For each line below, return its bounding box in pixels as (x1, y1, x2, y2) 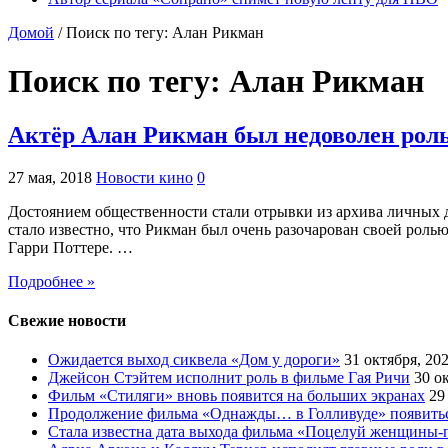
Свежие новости (8, 311, 126, 329)
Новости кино (96, 168, 193, 186)
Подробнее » (8, 272, 95, 290)
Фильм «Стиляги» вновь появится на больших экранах (48, 387, 425, 405)
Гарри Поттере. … (8, 238, 133, 256)
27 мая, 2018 (8, 168, 92, 186)
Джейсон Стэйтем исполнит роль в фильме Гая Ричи (48, 369, 410, 387)
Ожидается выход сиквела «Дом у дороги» (48, 351, 340, 369)
